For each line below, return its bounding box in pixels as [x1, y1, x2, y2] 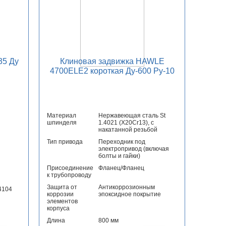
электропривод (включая [98, 145, 169, 153]
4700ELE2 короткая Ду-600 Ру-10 [49, 67, 175, 76]
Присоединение [47, 164, 94, 172]
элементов [47, 198, 78, 205]
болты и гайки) [98, 152, 141, 160]
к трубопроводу [47, 172, 92, 179]
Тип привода [47, 138, 83, 146]
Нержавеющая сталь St [98, 112, 166, 120]
